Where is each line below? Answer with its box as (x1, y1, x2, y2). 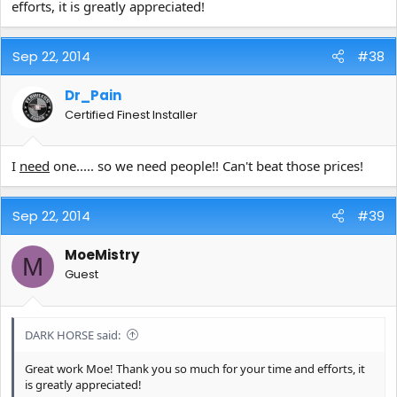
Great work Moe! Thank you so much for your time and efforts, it (25, 360, 365, 377)
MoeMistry (65, 245, 139, 265)
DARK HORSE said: (25, 326, 121, 343)
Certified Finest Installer (65, 105, 198, 123)
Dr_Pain (65, 85, 121, 105)
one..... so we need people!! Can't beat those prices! (50, 157, 363, 175)
